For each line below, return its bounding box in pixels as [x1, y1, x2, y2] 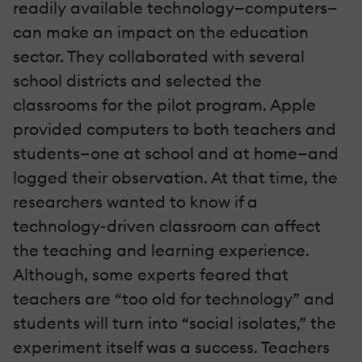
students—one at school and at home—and [13, 142, 339, 163]
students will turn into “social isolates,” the [13, 312, 336, 333]
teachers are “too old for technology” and [13, 288, 335, 309]
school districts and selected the [13, 69, 262, 90]
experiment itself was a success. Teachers [13, 336, 330, 357]
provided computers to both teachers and [13, 118, 336, 139]
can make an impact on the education [13, 21, 309, 42]
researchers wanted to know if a [13, 191, 258, 212]
